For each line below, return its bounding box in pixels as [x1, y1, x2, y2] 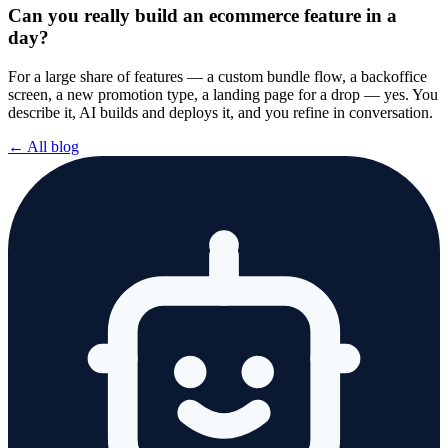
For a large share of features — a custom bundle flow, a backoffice [8, 67, 427, 85]
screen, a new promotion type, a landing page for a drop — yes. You [8, 85, 438, 103]
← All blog [8, 137, 79, 155]
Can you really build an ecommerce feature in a [8, 5, 397, 27]
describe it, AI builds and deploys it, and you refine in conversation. [8, 103, 433, 121]
